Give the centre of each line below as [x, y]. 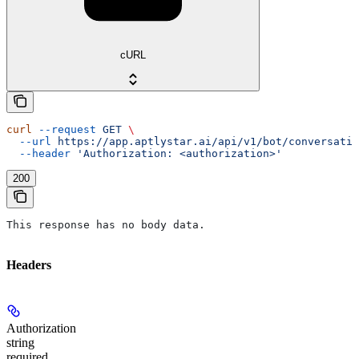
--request [64, 129]
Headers [29, 265]
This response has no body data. [106, 224]
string [20, 343]
